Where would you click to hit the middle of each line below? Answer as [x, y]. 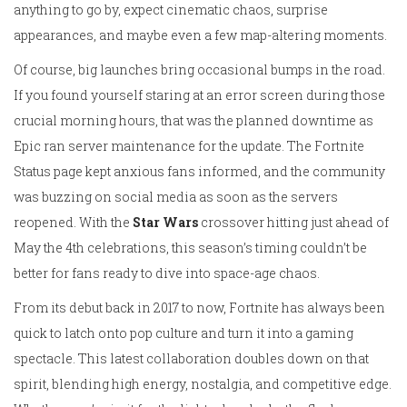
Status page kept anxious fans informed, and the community [199, 172]
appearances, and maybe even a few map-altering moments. [200, 35]
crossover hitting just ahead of [293, 223]
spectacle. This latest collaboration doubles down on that [191, 359]
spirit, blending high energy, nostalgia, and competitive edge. [203, 384]
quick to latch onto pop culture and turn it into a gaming [184, 333]
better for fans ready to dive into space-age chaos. [167, 273]
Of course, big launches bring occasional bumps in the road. [199, 70]
